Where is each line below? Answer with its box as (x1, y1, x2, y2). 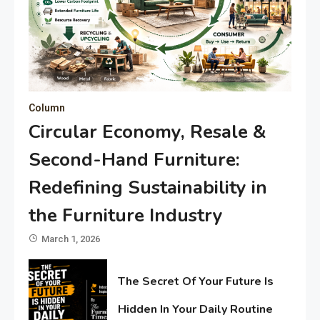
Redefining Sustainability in (29, 175, 267, 201)
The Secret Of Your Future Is (118, 273, 274, 289)
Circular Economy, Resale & (29, 119, 266, 145)
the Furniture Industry (29, 203, 223, 229)
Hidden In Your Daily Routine (118, 301, 274, 317)
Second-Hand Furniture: (29, 147, 240, 173)
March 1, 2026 (41, 234, 100, 245)
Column (29, 102, 65, 114)
